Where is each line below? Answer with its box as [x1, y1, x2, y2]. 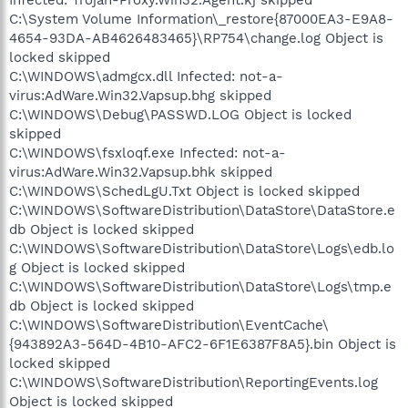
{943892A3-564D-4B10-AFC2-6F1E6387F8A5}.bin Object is [9, 336, 396, 352]
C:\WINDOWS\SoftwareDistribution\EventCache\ [9, 317, 329, 333]
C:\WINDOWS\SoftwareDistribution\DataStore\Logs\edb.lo [9, 240, 394, 257]
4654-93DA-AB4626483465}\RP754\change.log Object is [9, 30, 383, 46]
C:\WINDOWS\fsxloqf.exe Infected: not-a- [9, 145, 286, 161]
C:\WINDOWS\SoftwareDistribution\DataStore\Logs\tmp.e [9, 279, 392, 295]
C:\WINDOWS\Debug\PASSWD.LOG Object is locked [9, 107, 352, 123]
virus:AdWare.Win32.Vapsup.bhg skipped [9, 87, 271, 104]
